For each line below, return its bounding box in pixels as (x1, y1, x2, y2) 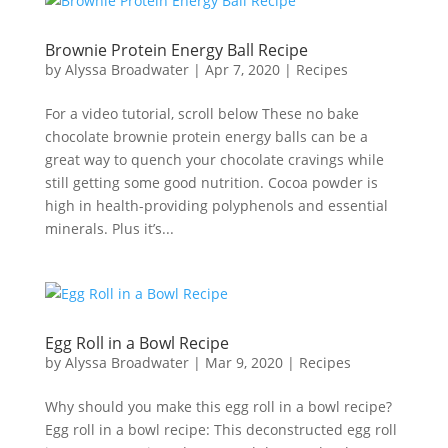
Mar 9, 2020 (204, 353, 283, 372)
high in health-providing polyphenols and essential (44, 196, 388, 215)
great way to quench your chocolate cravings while (44, 150, 384, 169)
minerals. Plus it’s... (44, 219, 174, 238)
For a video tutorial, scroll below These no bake (44, 104, 359, 123)
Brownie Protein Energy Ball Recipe (44, 39, 308, 61)
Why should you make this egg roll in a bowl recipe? (44, 397, 392, 416)
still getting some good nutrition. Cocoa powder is (44, 173, 378, 192)
